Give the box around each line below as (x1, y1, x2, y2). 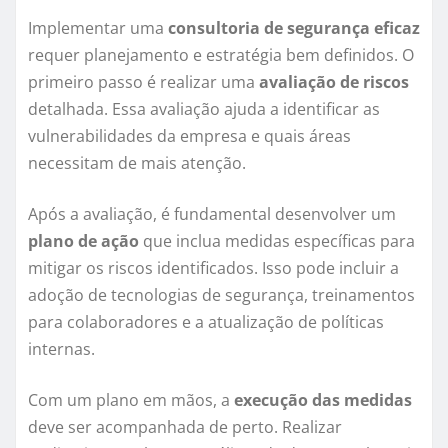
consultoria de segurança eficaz (168, 17, 420, 40)
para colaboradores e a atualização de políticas (28, 311, 384, 334)
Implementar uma (28, 17, 168, 40)
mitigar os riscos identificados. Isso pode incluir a (28, 257, 399, 280)
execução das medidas (234, 389, 412, 412)
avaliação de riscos (259, 71, 409, 94)
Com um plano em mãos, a (28, 389, 234, 412)
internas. (28, 338, 95, 361)
